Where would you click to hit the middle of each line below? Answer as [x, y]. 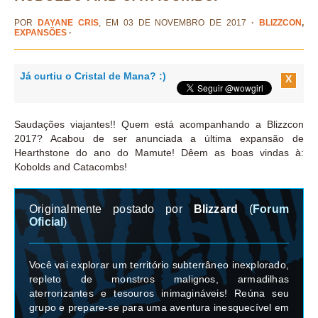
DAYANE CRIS [68, 22]
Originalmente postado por [111, 209]
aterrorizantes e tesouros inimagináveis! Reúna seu [159, 294]
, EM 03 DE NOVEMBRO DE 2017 [172, 22]
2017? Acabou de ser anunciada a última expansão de [159, 139]
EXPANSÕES [40, 32]
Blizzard [216, 209]
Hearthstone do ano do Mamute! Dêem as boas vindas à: [159, 153]
